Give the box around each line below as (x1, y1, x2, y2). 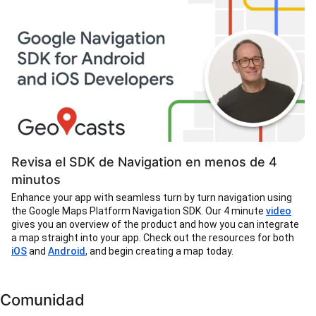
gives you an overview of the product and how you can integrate (11, 219, 299, 231)
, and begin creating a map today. (85, 245, 236, 257)
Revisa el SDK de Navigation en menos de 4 (11, 154, 277, 170)
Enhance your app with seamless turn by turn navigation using (11, 192, 292, 204)
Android (48, 245, 85, 257)
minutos (11, 172, 61, 188)
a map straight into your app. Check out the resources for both (11, 232, 294, 244)
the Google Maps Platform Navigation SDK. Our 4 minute (11, 205, 266, 217)
